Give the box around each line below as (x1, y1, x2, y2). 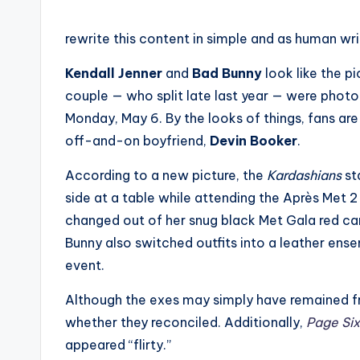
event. (65, 256, 104, 273)
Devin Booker (210, 132, 297, 149)
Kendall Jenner (65, 64, 162, 81)
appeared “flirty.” (65, 336, 171, 353)
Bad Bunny (192, 64, 262, 81)
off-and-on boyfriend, (65, 132, 210, 149)
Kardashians (267, 166, 342, 183)
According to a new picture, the (65, 166, 267, 183)
